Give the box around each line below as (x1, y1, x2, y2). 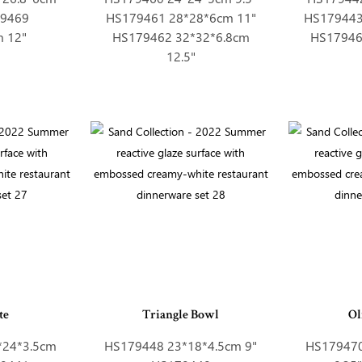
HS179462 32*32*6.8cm (112, 28, 250, 46)
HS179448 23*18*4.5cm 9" (104, 337, 258, 355)
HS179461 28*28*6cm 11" (105, 9, 256, 27)
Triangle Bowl (142, 309, 220, 322)
